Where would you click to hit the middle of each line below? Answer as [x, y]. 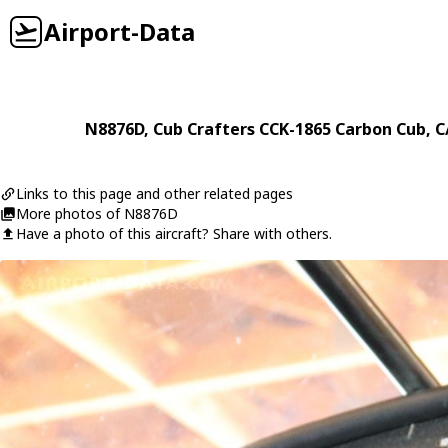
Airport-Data [119, 31]
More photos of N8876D [97, 213]
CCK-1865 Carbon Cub [342, 129]
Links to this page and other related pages [154, 193]
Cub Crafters [204, 129]
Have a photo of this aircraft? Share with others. [174, 233]
